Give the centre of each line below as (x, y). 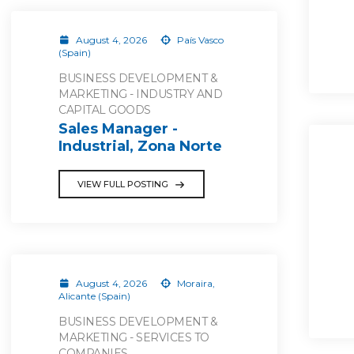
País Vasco (199, 40)
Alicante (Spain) (94, 296)
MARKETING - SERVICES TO (134, 337)
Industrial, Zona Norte (140, 146)
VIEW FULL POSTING (123, 184)
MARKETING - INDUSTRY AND (140, 94)
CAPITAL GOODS (105, 109)
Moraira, (195, 283)
